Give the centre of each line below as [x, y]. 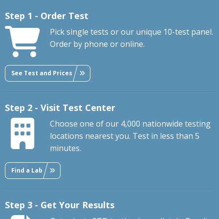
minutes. [66, 148]
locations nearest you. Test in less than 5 [125, 136]
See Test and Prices [42, 73]
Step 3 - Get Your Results [60, 205]
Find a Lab [27, 170]
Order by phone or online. [97, 44]
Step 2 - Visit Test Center [60, 108]
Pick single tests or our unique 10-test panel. [131, 32]
